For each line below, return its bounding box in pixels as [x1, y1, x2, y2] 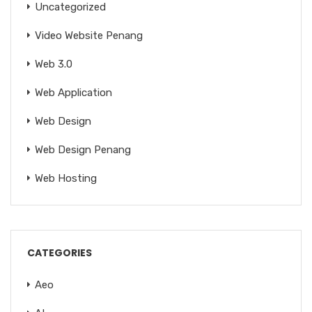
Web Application [35, 86, 112, 100]
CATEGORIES [27, 246, 92, 260]
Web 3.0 [35, 58, 72, 71]
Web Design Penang [35, 143, 131, 157]
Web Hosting [35, 172, 97, 185]
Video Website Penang [35, 29, 143, 42]
